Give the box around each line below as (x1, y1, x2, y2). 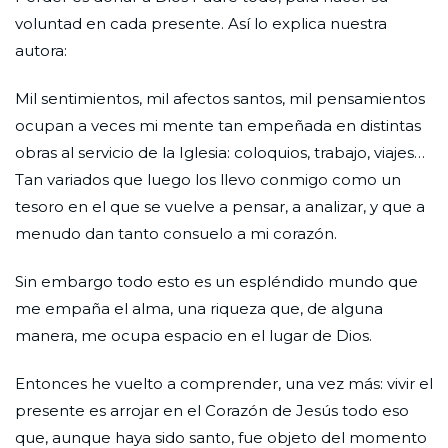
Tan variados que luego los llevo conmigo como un (15, 169, 401, 189)
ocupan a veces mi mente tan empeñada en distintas (15, 115, 421, 135)
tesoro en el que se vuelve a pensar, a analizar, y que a (15, 196, 425, 216)
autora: (15, 40, 71, 60)
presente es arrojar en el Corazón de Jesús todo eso (15, 400, 409, 420)
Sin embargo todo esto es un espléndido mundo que (15, 271, 418, 291)
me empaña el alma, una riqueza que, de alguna (15, 298, 383, 318)
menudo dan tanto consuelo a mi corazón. (15, 223, 337, 243)
